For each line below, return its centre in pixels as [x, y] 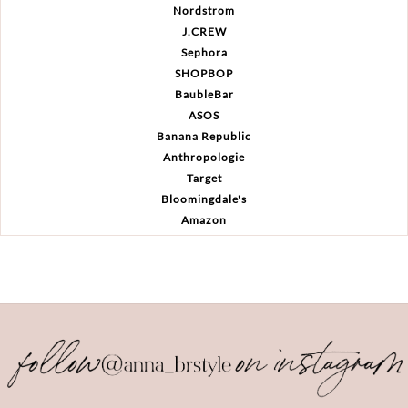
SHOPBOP [204, 74]
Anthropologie [204, 158]
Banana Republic [204, 137]
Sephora [204, 53]
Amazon [204, 220]
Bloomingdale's [204, 199]
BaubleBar [204, 95]
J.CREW [204, 32]
